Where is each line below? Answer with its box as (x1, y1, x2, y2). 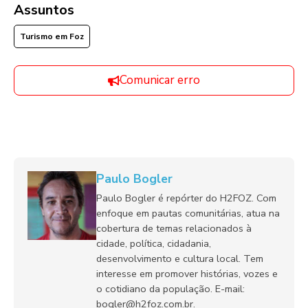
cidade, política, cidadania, (96, 236, 211, 251)
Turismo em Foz (20, 31, 84, 43)
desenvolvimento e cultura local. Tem (96, 252, 263, 266)
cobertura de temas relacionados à (96, 221, 252, 236)
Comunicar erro (120, 72, 200, 89)
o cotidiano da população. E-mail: (96, 282, 245, 296)
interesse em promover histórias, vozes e (96, 267, 278, 281)
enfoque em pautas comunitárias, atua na (96, 206, 280, 221)
